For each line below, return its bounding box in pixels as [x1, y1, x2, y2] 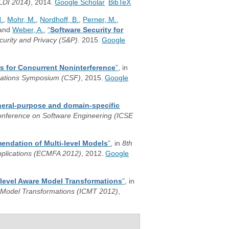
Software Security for [50, 26, 124, 34]
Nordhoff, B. [40, 15, 79, 24]
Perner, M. [83, 15, 117, 24]
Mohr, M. [7, 15, 36, 24]
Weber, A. [12, 26, 44, 34]
